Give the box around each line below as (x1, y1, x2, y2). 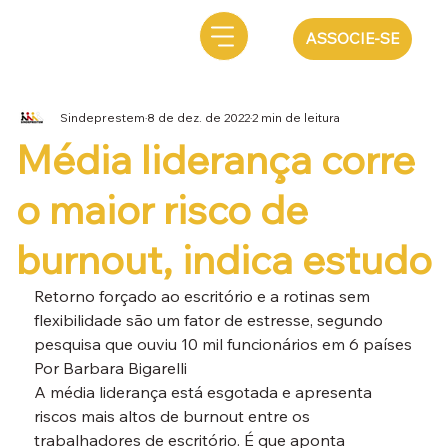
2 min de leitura (251, 110, 340, 126)
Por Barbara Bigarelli (33, 358, 187, 379)
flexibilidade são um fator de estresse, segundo (33, 310, 387, 331)
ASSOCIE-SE (305, 29, 399, 49)
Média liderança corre (15, 134, 415, 185)
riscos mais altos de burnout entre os (33, 406, 314, 427)
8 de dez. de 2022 (146, 110, 250, 126)
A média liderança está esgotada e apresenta (33, 382, 376, 403)
